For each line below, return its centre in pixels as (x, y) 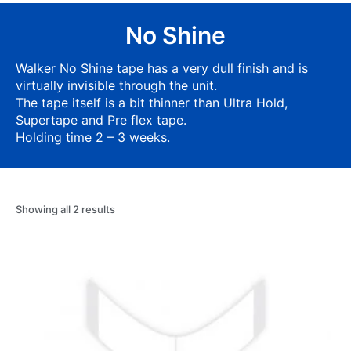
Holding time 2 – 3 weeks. (93, 137)
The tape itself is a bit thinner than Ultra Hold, (152, 102)
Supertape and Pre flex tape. (101, 119)
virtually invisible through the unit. (116, 85)
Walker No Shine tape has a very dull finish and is (162, 68)
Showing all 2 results (65, 209)
